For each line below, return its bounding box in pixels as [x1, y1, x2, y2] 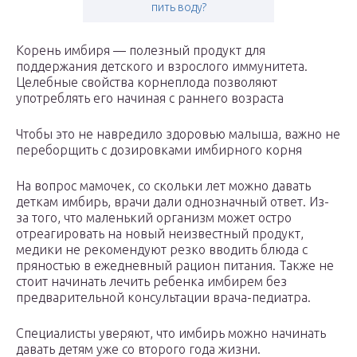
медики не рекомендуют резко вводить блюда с [16, 242, 308, 257]
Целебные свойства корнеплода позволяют [16, 75, 277, 90]
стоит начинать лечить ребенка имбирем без [16, 274, 287, 289]
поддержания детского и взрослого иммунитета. [16, 59, 308, 74]
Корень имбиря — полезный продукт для [16, 43, 265, 58]
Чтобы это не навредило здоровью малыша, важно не [16, 127, 340, 142]
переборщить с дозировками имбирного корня [16, 143, 302, 158]
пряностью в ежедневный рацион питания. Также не [16, 258, 334, 273]
